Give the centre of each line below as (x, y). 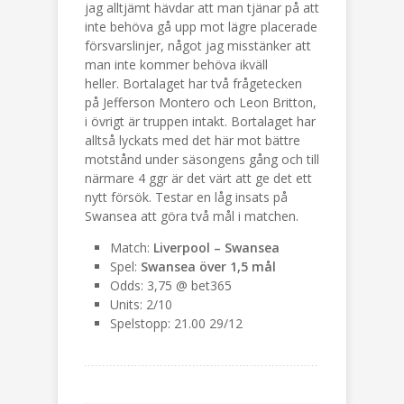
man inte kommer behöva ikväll (176, 64)
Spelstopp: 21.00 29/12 (176, 323)
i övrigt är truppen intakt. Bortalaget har (200, 121)
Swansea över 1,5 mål (208, 266)
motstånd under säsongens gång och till (202, 159)
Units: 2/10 (141, 304)
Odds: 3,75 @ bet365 (171, 285)
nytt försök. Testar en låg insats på (186, 197)
